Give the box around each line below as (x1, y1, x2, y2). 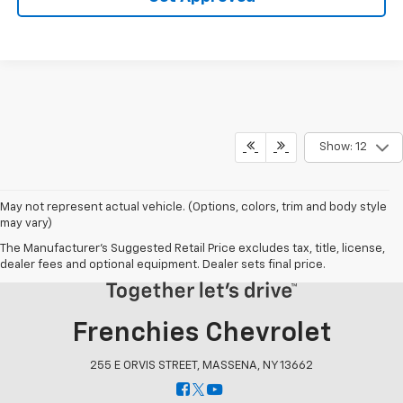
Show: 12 (318, 141, 367, 154)
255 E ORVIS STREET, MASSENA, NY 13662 (90, 359, 313, 372)
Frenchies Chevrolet (72, 319, 331, 347)
